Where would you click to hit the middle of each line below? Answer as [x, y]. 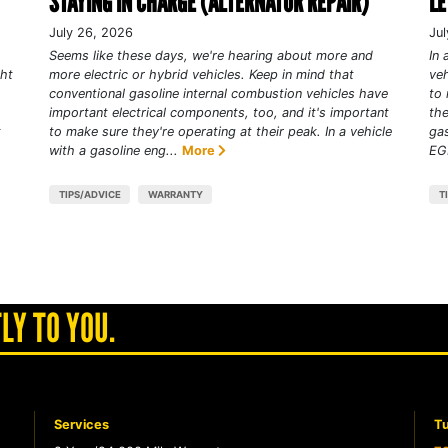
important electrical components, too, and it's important [218, 112]
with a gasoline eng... [113, 150]
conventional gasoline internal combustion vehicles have [218, 93]
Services [81, 424]
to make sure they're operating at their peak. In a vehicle [220, 131]
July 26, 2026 [90, 32]
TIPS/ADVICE [89, 194]
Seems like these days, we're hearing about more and [210, 55]
